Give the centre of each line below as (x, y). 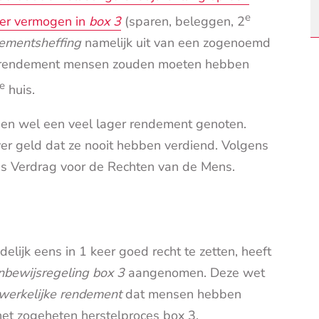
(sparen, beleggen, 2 (183, 22)
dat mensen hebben (182, 294)
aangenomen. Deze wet (195, 273)
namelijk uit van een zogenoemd (176, 43)
